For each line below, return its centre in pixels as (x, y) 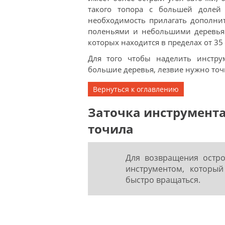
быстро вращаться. (163, 180)
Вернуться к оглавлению (136, 89)
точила (110, 129)
